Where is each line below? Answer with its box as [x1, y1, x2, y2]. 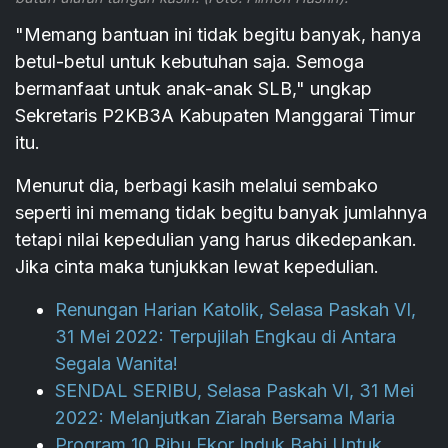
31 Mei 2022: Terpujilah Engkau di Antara [55, 326, 396, 347]
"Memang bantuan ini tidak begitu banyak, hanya [15, 24, 421, 45]
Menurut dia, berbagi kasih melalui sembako [15, 175, 378, 196]
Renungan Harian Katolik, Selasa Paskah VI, [55, 299, 416, 320]
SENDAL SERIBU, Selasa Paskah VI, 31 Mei [55, 380, 414, 401]
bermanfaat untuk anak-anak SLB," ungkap [15, 78, 372, 99]
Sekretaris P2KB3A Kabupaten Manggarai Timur [15, 105, 415, 126]
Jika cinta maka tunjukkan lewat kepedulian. [15, 256, 379, 277]
